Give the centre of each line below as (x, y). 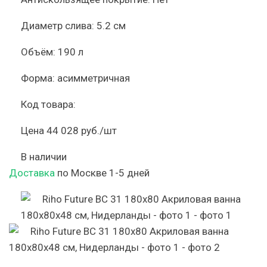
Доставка (32, 173)
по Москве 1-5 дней (102, 173)
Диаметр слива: (58, 26)
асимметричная (94, 78)
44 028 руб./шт (82, 131)
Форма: (38, 78)
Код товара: (48, 104)
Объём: (38, 52)
